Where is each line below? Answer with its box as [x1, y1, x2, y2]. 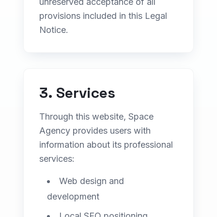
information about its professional [39, 139, 173, 150]
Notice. [39, 25, 68, 35]
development [47, 191, 99, 201]
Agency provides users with [39, 125, 151, 136]
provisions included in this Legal [39, 11, 167, 21]
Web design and [59, 176, 124, 186]
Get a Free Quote [27, 60, 85, 68]
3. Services [39, 83, 115, 102]
